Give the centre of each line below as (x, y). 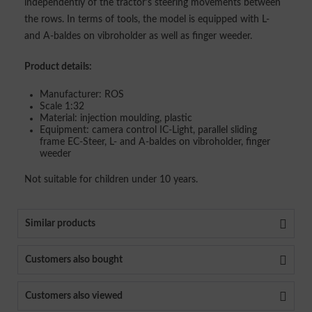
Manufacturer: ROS (82, 95)
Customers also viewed (74, 296)
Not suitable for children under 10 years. (111, 180)
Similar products (60, 224)
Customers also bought (74, 260)
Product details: (58, 67)
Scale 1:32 (62, 107)
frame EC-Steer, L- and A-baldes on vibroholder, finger (155, 142)
